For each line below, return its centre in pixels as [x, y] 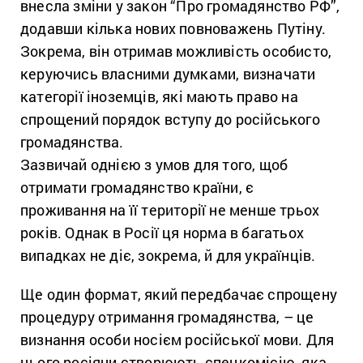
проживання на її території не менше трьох [170, 209]
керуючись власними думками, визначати [168, 73]
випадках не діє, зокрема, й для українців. [168, 255]
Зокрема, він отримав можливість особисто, [176, 51]
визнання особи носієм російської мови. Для [177, 339]
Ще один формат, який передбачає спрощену [179, 294]
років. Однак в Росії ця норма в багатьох [162, 232]
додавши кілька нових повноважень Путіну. [173, 28]
